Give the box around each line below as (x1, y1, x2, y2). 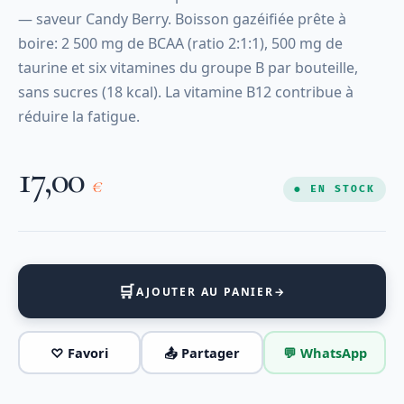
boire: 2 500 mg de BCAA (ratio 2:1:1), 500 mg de (18, 33, 343, 53)
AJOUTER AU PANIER (136, 283, 274, 299)
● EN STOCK (294, 183, 375, 195)
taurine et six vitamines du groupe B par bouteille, (18, 58, 358, 78)
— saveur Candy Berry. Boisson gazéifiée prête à (18, 9, 346, 29)
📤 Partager (164, 343, 240, 362)
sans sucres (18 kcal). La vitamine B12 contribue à (18, 82, 353, 102)
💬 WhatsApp (282, 343, 367, 362)
